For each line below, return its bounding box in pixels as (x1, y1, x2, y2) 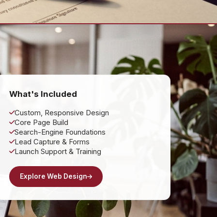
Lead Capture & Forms (14, 137, 90, 146)
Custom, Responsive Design (14, 108, 109, 117)
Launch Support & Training (14, 147, 101, 156)
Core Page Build (14, 118, 68, 127)
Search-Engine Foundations (14, 127, 106, 137)
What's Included (9, 89, 77, 99)
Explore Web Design (19, 172, 87, 180)
